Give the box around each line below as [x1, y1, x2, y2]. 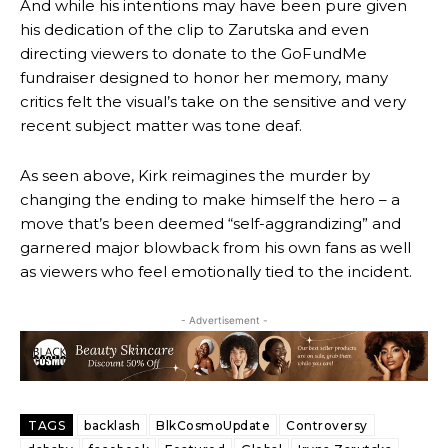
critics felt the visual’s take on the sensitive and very [20, 92, 406, 111]
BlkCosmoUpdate [156, 418, 270, 433]
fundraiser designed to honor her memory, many [20, 68, 388, 87]
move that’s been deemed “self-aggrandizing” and [20, 214, 401, 233]
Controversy [286, 418, 368, 433]
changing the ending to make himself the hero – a [20, 190, 400, 209]
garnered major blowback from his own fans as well [20, 238, 411, 257]
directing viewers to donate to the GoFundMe [20, 44, 367, 63]
